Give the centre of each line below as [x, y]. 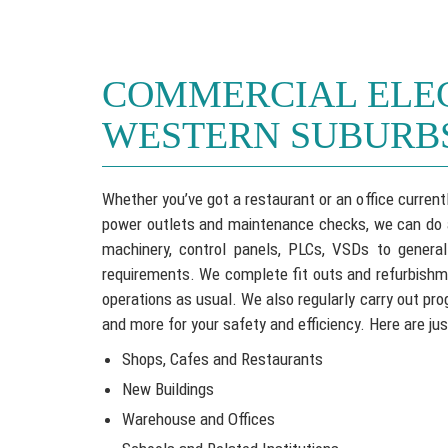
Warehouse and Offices [198, 419]
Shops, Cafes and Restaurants [222, 359]
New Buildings [168, 389]
